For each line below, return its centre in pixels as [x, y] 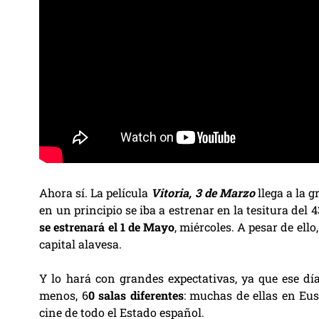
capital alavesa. [81, 244]
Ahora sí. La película [95, 193]
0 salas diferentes [136, 295]
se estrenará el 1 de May [104, 227]
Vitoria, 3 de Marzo [203, 193]
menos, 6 [64, 295]
